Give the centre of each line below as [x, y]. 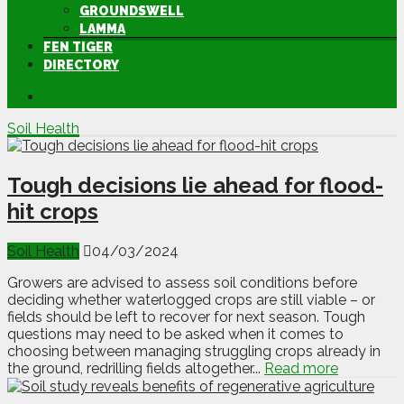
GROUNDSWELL [132, 11]
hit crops [53, 211]
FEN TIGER [78, 47]
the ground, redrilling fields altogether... [136, 368]
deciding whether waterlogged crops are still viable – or [191, 299]
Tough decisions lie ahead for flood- [195, 185]
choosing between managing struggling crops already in [194, 351]
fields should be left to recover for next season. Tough [186, 317]
